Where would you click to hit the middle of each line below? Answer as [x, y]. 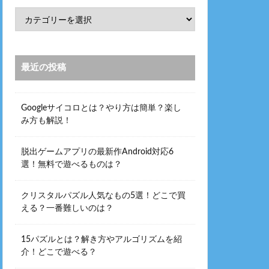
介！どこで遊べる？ [59, 252]
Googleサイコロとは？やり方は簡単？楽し [101, 108]
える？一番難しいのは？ [67, 208]
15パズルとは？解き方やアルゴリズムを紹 [101, 240]
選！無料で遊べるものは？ [71, 165]
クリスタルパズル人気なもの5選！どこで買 [103, 196]
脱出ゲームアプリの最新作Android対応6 [97, 152]
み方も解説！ [46, 121]
